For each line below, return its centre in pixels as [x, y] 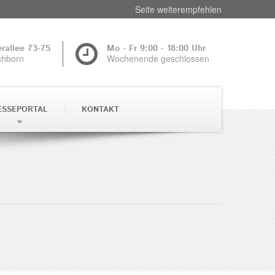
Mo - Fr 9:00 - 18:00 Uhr [156, 48]
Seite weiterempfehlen [178, 9]
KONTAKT [100, 110]
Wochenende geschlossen [158, 58]
